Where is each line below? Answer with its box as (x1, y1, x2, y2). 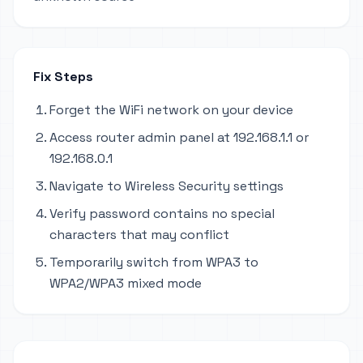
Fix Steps (33, 68, 93, 85)
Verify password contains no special (49, 205, 275, 222)
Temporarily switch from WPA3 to (49, 254, 258, 271)
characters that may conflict (49, 226, 229, 243)
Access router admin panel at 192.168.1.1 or (49, 129, 309, 146)
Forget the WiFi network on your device (49, 101, 293, 118)
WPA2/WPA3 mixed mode (49, 275, 202, 292)
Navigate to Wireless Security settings (49, 177, 284, 194)
